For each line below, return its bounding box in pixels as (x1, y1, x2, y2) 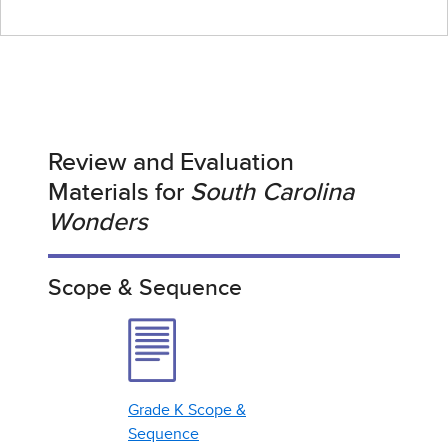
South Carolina (190, 180, 354, 206)
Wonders (48, 210, 148, 236)
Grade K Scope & (128, 401, 246, 418)
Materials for (48, 180, 190, 206)
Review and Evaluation (48, 150, 294, 176)
